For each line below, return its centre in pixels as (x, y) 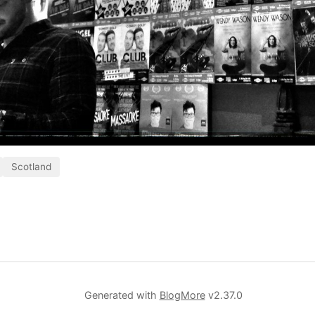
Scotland (31, 167)
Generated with (122, 295)
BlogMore (182, 295)
